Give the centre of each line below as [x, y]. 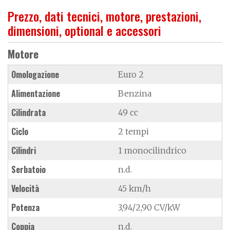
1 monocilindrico [152, 150]
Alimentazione [36, 93]
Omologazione [35, 74]
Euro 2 [131, 74]
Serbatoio [28, 169]
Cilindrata [28, 112]
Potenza [25, 207]
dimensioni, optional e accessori [84, 30]
